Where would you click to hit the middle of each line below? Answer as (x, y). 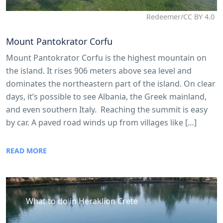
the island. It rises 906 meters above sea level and (99, 70)
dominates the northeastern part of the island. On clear (111, 83)
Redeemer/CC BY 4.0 (180, 16)
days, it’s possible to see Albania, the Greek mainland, (106, 96)
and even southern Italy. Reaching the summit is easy (107, 109)
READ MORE (26, 150)
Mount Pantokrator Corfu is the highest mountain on (106, 57)
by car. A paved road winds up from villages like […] (101, 122)
